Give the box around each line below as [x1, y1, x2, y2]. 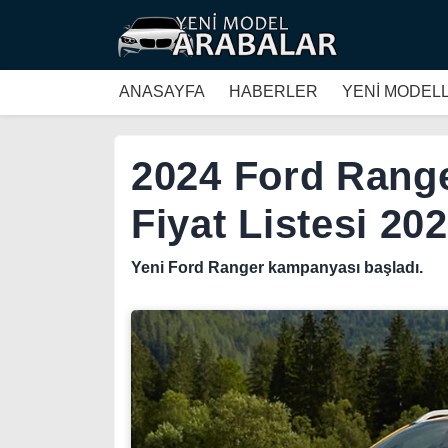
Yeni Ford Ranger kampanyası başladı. [131, 259, 423, 276]
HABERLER [229, 83, 318, 100]
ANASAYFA [119, 83, 205, 100]
